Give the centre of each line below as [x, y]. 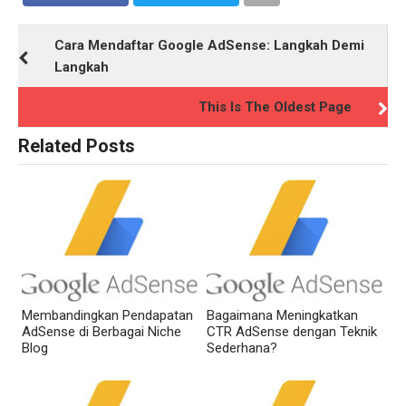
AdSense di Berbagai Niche [101, 332]
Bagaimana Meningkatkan [282, 316]
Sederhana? [242, 348]
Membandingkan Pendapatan [107, 316]
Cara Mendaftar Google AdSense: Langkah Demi [209, 45]
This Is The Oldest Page [275, 107]
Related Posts [77, 146]
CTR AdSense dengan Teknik [292, 332]
